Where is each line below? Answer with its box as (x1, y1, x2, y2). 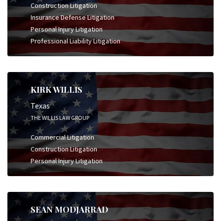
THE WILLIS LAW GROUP (31, 114, 89, 121)
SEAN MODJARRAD (31, 204, 108, 215)
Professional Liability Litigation (31, 36, 120, 45)
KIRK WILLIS (31, 83, 82, 95)
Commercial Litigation (31, 133, 94, 142)
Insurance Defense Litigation (31, 12, 114, 22)
